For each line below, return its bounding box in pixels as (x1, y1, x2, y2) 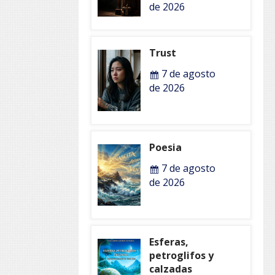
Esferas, (149, 234, 188, 249)
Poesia (149, 140, 182, 154)
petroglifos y (149, 248, 214, 262)
